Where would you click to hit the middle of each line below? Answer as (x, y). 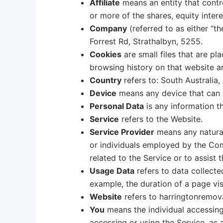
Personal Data (117, 106)
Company (108, 28)
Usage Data (112, 170)
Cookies (106, 54)
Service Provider (122, 132)
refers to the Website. (161, 119)
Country (106, 80)
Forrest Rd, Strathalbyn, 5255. (146, 41)
